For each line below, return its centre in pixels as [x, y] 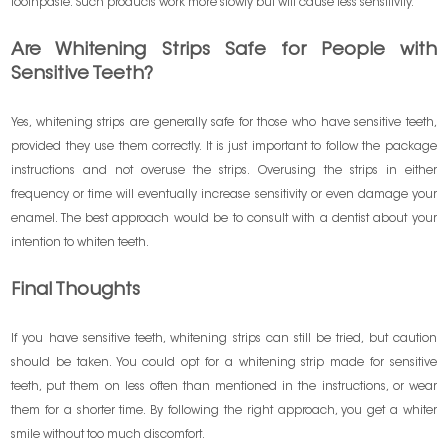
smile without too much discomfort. [108, 435]
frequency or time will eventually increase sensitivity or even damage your [224, 195]
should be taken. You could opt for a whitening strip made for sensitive [224, 363]
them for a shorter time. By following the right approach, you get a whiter [224, 411]
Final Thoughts [76, 291]
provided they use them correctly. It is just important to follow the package [224, 147]
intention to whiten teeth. [80, 243]
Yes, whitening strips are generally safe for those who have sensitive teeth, [224, 123]
